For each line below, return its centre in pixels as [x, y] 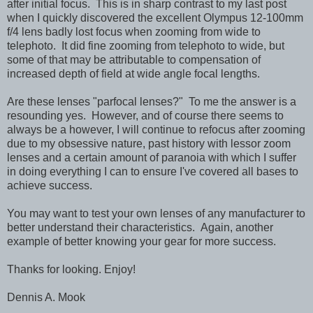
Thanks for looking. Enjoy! [73, 269]
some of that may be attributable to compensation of [134, 59]
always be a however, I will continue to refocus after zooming [156, 129]
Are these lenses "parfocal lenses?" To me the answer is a [152, 101]
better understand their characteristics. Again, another [140, 227]
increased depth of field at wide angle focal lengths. [133, 73]
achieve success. [50, 185]
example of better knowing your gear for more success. [141, 241]
